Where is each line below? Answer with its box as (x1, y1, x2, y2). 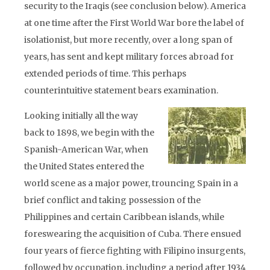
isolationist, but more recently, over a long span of (24, 34, 233, 45)
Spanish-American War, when (24, 144, 148, 155)
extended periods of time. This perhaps (24, 68, 186, 79)
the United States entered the (24, 161, 144, 172)
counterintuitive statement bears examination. (24, 85, 218, 96)
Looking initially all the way (24, 110, 138, 121)
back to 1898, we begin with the (24, 127, 154, 138)
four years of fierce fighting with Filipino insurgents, (24, 245, 245, 256)
